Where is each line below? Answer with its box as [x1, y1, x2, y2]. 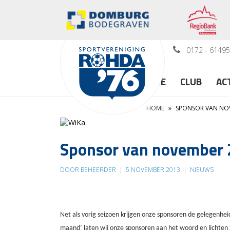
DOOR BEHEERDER [60, 165, 118, 174]
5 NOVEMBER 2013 [124, 165, 182, 174]
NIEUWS [188, 165, 214, 174]
